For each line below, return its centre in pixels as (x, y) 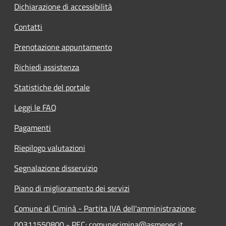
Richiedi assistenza (47, 67)
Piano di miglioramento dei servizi (72, 188)
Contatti (28, 27)
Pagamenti (33, 128)
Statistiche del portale (52, 88)
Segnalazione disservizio (56, 168)
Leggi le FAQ (35, 108)
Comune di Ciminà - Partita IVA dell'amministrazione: (105, 209)
